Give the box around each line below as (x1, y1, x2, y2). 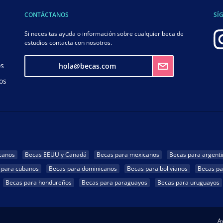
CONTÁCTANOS (24, 10, 69, 19)
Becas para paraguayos (82, 178, 147, 187)
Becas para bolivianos (127, 164, 188, 173)
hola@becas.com (59, 61, 116, 71)
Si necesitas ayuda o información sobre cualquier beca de (24, 29, 184, 38)
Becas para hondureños (5, 178, 72, 187)
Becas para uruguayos (157, 178, 220, 187)
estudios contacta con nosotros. (24, 38, 112, 47)
